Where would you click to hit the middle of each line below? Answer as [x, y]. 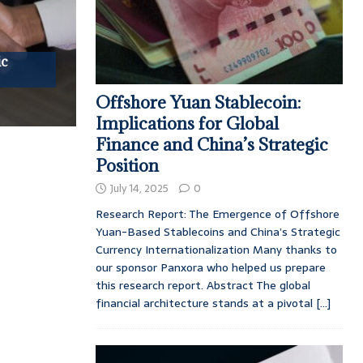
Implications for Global [187, 123]
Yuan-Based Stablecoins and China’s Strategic [218, 231]
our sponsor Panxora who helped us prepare [210, 267]
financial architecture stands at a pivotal [205, 303]
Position [127, 165]
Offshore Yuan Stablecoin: [198, 102]
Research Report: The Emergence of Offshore [217, 214]
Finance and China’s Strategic [211, 144]
